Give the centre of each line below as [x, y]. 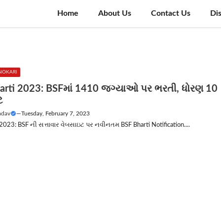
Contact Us [171, 13]
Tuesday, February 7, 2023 [56, 113]
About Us [115, 13]
